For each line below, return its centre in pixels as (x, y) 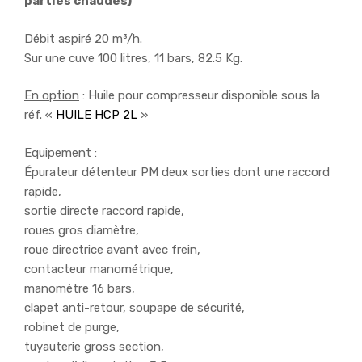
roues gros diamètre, (82, 230)
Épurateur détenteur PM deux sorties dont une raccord (177, 172)
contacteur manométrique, (99, 269)
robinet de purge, (72, 327)
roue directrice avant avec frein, (112, 249)
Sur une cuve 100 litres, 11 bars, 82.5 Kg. (133, 58)
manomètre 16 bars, (80, 288)
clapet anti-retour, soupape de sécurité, (135, 307)
